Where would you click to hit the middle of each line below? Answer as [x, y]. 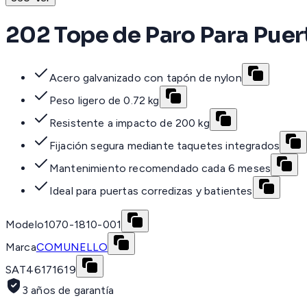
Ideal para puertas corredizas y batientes [151, 191]
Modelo [25, 225]
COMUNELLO [72, 247]
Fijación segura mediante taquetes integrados [165, 146]
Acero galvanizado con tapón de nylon [146, 78]
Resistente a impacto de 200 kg [130, 123]
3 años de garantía [68, 291]
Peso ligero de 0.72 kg [105, 101]
